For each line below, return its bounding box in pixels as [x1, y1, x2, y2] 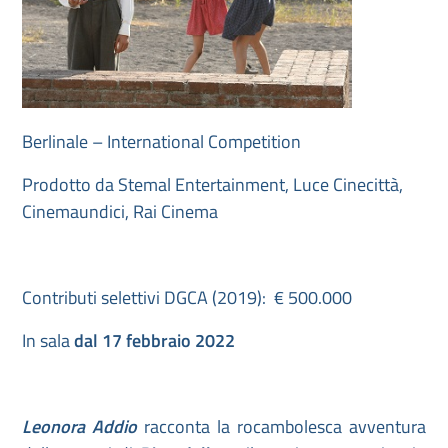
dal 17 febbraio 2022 [74, 327, 235, 355]
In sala [22, 327, 74, 355]
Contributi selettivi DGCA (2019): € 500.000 [22, 284, 352, 312]
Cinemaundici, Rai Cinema [22, 198, 218, 226]
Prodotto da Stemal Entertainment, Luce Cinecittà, [22, 171, 403, 199]
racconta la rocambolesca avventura [144, 413, 426, 441]
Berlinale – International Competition [22, 128, 301, 156]
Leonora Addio [22, 413, 144, 441]
